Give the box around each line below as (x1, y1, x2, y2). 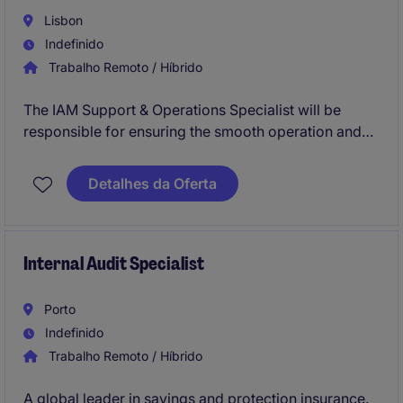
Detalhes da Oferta (88, 175, 217, 193)
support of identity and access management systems (23, 144, 375, 162)
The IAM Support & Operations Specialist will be (23, 101, 341, 119)
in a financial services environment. (23, 166, 257, 184)
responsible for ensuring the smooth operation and (23, 122, 362, 140)
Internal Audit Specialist (23, 252, 204, 275)
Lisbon (40, 13, 83, 28)
